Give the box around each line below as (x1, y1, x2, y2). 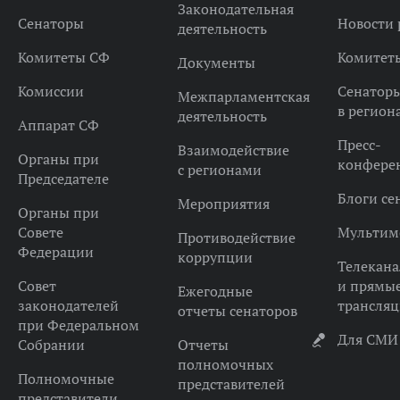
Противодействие (177, 229, 296, 246)
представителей (177, 375, 285, 393)
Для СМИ (337, 330, 398, 348)
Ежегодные (177, 282, 253, 300)
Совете (17, 223, 63, 241)
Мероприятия (177, 195, 270, 212)
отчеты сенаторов (177, 302, 297, 320)
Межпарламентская (177, 87, 310, 105)
